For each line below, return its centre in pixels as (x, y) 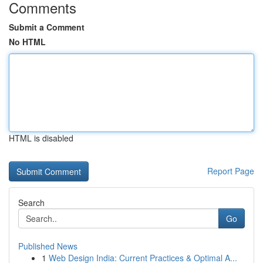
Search (31, 203)
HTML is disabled (41, 138)
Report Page (231, 171)
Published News (48, 246)
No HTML (27, 42)
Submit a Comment (47, 27)
